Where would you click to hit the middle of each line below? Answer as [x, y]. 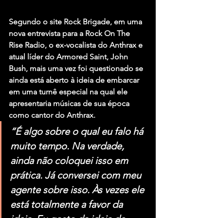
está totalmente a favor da [68, 205]
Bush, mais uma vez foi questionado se [77, 69]
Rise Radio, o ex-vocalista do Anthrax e [77, 45]
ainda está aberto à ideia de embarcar [75, 80]
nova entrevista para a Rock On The [70, 34]
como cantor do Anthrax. [52, 115]
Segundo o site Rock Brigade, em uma [76, 22]
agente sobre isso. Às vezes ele [78, 190]
